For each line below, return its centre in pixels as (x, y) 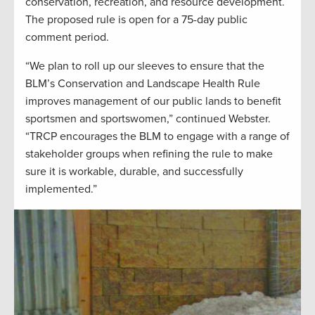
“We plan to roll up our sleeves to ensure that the (145, 66)
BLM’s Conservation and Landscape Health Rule (143, 83)
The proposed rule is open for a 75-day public (136, 19)
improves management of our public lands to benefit (153, 101)
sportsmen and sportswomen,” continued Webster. (148, 118)
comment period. (67, 37)
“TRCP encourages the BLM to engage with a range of (157, 136)
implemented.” (61, 189)
